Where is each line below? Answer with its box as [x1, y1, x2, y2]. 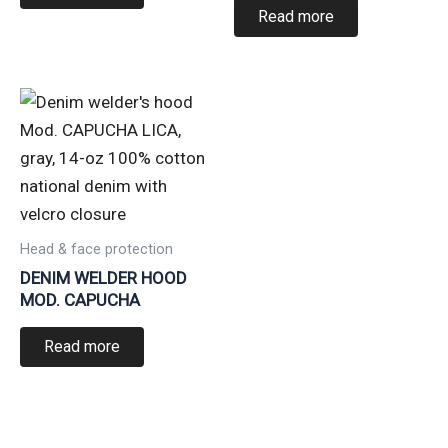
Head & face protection [20, 241, 173, 259]
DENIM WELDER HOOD [20, 267, 187, 288]
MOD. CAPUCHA [20, 289, 140, 310]
